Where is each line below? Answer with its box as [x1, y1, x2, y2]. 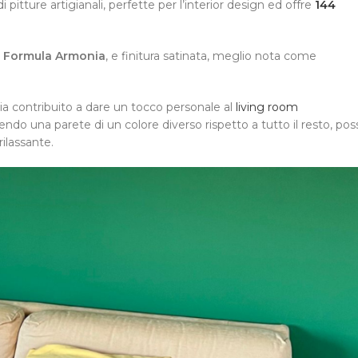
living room [236, 99, 298, 114]
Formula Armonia [3, 48, 105, 63]
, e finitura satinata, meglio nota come [105, 48, 316, 63]
